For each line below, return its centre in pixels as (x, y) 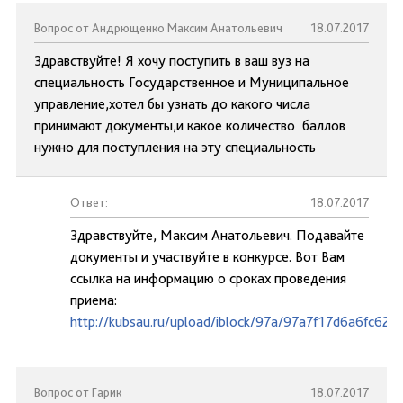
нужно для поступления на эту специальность (175, 147)
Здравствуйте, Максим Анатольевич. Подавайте (217, 235)
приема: (94, 300)
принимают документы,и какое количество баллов (190, 125)
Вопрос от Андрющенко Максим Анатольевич (158, 28)
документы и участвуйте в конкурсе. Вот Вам (207, 257)
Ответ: (89, 202)
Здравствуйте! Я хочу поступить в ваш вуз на (172, 61)
